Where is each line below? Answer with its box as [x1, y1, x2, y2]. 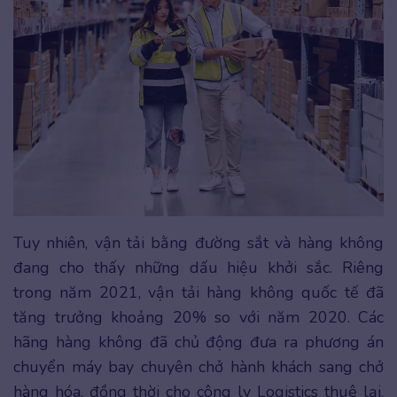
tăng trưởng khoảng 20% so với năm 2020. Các [13, 306, 384, 328]
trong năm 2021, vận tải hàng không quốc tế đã [13, 281, 384, 303]
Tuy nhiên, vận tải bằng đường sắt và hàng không [13, 231, 384, 253]
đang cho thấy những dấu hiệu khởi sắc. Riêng [13, 256, 384, 278]
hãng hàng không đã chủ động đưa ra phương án [13, 331, 384, 353]
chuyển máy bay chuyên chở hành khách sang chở [13, 355, 384, 378]
